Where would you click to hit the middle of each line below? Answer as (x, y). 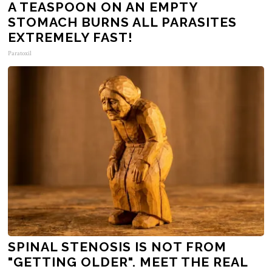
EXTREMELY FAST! (71, 37)
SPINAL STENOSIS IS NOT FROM (117, 246)
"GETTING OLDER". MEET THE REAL (128, 262)
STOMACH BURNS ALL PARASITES (123, 22)
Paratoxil (20, 53)
